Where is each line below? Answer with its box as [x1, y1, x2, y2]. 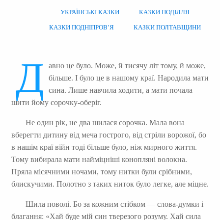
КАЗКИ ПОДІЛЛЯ [139, 9, 190, 16]
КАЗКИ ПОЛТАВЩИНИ [134, 24, 201, 31]
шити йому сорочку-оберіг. [11, 98, 102, 107]
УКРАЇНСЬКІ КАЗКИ [60, 9, 120, 16]
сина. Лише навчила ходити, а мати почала [48, 85, 192, 94]
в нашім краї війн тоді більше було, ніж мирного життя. [11, 142, 197, 151]
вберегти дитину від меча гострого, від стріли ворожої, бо [11, 130, 206, 139]
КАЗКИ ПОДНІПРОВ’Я [49, 24, 114, 31]
